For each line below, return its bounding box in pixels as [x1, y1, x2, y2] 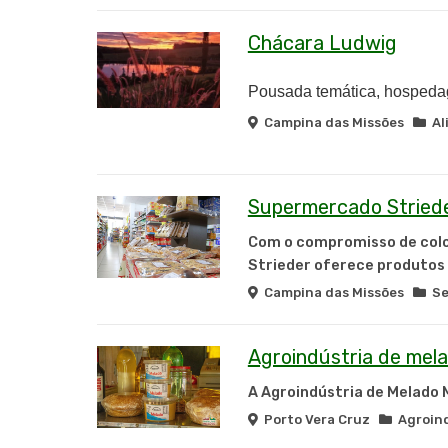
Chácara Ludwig [247, 31, 397, 55]
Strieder [247, 256, 311, 274]
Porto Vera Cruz [257, 412, 379, 427]
